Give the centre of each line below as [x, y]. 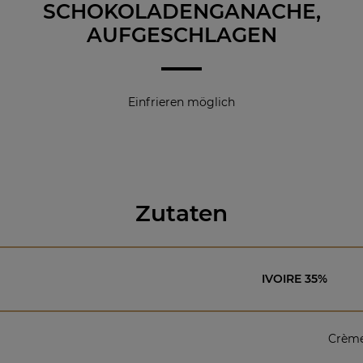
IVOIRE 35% [294, 279]
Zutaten [181, 213]
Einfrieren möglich [181, 102]
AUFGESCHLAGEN [181, 34]
